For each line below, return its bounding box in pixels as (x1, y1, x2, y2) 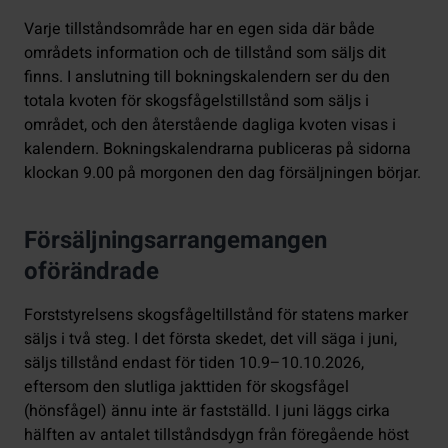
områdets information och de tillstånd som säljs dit (24, 41, 386, 66)
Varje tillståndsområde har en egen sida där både (24, 17, 375, 42)
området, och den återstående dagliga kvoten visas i (24, 113, 396, 138)
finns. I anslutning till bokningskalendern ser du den (24, 65, 390, 90)
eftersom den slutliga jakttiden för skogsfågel (24, 375, 349, 400)
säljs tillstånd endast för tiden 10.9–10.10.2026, (24, 351, 364, 376)
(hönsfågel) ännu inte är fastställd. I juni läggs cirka (24, 399, 390, 424)
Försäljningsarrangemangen (24, 223, 327, 259)
